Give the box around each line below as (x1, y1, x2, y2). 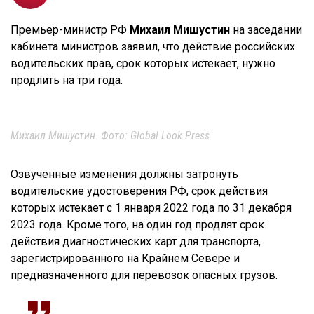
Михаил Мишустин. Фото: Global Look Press (11, 128, 210, 142)
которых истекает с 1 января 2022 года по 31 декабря (11, 200, 292, 214)
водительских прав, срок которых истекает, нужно (11, 56, 275, 70)
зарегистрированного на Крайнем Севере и (11, 251, 240, 265)
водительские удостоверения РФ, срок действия (11, 184, 268, 198)
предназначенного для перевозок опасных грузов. (11, 268, 278, 282)
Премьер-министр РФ (11, 22, 130, 36)
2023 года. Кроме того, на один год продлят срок (11, 217, 264, 231)
